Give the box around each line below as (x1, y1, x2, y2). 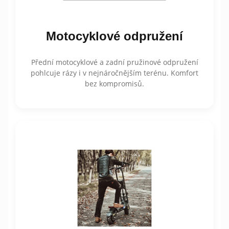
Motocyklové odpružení (46, 29, 183, 43)
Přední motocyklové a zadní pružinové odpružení (31, 57, 198, 67)
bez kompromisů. (85, 78, 144, 88)
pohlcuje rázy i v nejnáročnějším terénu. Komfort (31, 67, 198, 78)
